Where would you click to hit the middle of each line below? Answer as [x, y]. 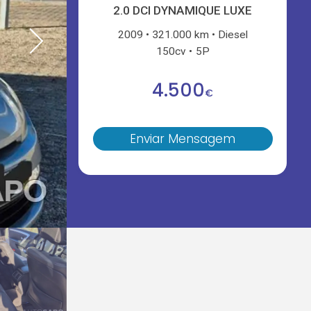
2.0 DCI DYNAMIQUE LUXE [183, 11]
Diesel [233, 34]
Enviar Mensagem [183, 139]
